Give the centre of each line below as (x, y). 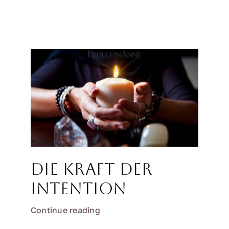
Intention (78, 188)
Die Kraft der (91, 169)
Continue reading (65, 210)
